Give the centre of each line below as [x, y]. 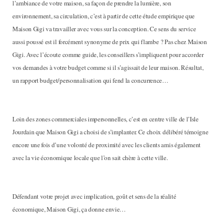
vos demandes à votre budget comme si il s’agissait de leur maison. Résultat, [108, 67]
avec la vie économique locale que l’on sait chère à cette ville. [90, 158]
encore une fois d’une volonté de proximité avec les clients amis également [107, 145]
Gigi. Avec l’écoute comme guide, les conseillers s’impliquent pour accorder [108, 55]
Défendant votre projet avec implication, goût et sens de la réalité [94, 196]
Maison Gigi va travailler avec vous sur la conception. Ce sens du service [104, 29]
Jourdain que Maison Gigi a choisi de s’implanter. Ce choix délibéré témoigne [111, 132]
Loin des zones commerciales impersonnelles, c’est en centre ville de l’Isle [106, 119]
